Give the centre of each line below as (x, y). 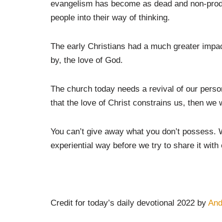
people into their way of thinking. (110, 17)
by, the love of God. (87, 60)
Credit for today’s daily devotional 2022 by (129, 203)
